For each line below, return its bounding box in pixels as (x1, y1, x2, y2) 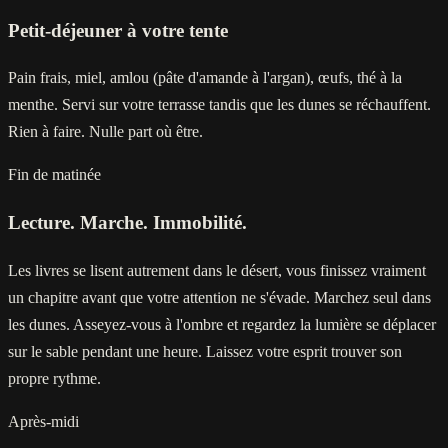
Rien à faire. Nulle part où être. (8, 123, 203, 141)
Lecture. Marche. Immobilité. (8, 212, 247, 234)
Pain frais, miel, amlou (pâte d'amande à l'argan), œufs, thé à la (8, 69, 402, 87)
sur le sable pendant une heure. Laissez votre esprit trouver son (8, 342, 402, 360)
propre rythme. (8, 369, 101, 387)
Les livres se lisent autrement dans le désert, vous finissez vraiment (8, 261, 426, 279)
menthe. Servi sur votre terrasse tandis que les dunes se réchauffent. (8, 96, 431, 114)
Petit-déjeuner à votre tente (8, 19, 228, 41)
